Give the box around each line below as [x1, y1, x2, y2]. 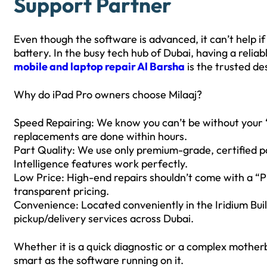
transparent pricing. [14, 184, 109, 198]
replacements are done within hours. [14, 129, 187, 143]
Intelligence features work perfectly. [14, 156, 188, 170]
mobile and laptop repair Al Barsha [14, 59, 185, 73]
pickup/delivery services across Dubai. [14, 211, 194, 225]
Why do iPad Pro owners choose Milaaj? [14, 87, 202, 101]
